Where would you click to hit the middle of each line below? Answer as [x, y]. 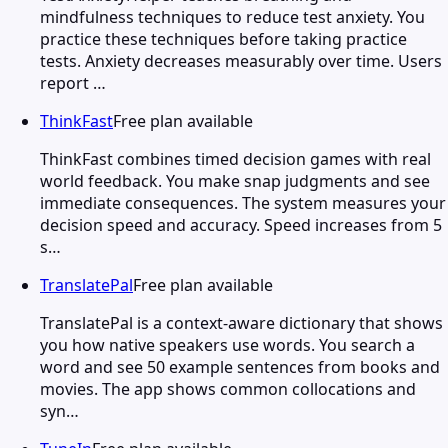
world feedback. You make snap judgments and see [235, 180]
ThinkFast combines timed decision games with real [235, 158]
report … [73, 82]
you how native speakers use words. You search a [227, 344]
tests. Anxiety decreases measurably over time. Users [241, 60]
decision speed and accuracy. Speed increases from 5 [241, 224]
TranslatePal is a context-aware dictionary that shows [241, 322]
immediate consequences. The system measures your [243, 202]
